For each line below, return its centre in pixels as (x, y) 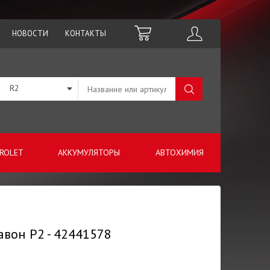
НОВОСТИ (30, 33)
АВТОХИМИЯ (179, 152)
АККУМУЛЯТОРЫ (89, 152)
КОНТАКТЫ (86, 33)
